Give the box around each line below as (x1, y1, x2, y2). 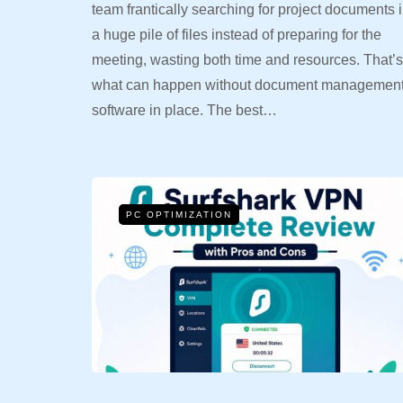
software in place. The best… (92, 103, 277, 119)
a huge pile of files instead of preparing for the (92, 27, 381, 43)
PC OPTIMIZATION (126, 210, 232, 220)
